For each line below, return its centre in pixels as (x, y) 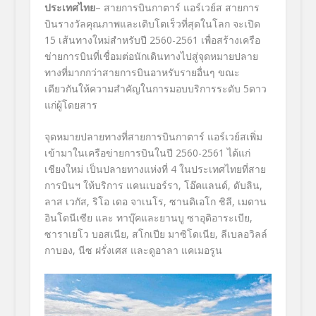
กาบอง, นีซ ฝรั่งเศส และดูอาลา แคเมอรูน (133, 250)
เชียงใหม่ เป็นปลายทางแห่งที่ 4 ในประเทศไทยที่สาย (155, 169)
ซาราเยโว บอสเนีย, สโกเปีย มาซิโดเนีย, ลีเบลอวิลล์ (156, 233)
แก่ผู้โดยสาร (71, 104)
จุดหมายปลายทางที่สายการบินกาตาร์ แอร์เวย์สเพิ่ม (153, 136)
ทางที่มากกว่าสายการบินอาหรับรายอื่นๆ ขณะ (142, 72)
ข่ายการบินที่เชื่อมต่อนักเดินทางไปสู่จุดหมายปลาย (151, 56)
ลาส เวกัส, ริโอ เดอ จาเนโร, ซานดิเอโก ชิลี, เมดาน (155, 201)
